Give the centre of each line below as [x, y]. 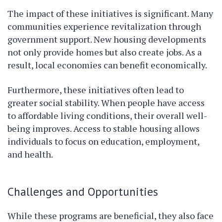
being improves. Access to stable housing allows [104, 128]
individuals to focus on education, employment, [103, 141]
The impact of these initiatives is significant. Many [110, 13]
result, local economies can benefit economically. [107, 65]
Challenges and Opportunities [83, 191]
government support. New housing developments [107, 39]
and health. [30, 154]
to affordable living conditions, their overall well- [107, 115]
